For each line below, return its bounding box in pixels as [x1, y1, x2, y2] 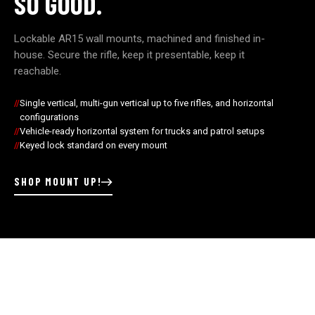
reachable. [14, 65, 62, 78]
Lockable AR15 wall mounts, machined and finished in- [14, 32, 266, 46]
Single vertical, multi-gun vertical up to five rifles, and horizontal [20, 98, 274, 109]
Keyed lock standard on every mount [20, 140, 168, 151]
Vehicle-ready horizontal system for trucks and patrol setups [20, 126, 265, 137]
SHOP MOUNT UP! [14, 175, 102, 188]
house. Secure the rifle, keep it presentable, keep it [14, 49, 245, 62]
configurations [20, 112, 79, 123]
